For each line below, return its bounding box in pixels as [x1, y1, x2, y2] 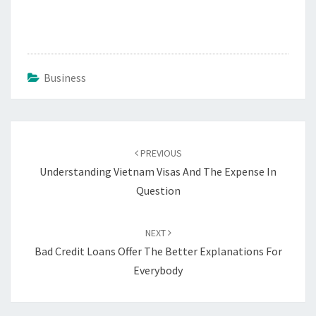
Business [44, 70, 86, 85]
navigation [10, 138, 81, 157]
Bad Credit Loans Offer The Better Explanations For [34, 243, 282, 258]
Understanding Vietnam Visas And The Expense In [39, 164, 276, 178]
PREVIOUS [138, 146, 182, 159]
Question [135, 183, 181, 197]
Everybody [133, 262, 183, 277]
